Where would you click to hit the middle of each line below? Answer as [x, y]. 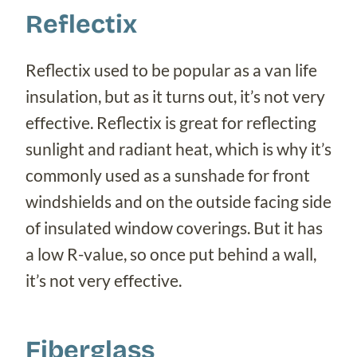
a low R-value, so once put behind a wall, [171, 254]
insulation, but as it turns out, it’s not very [175, 96]
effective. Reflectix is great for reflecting [171, 123]
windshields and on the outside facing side [178, 202]
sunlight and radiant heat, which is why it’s [178, 149]
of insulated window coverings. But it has [174, 228]
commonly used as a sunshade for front [168, 175]
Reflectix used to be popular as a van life [171, 70]
